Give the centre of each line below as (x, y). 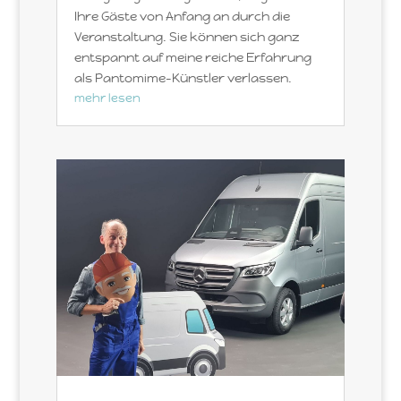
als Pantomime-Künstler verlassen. (183, 78)
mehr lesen (107, 98)
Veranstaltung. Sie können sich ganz (186, 37)
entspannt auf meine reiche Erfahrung (192, 58)
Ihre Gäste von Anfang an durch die (182, 17)
